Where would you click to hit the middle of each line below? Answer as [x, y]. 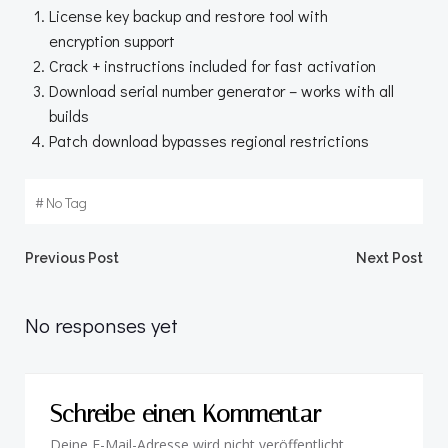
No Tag [66, 202]
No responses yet [101, 325]
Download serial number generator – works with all [221, 90]
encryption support [112, 40]
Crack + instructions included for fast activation [212, 65]
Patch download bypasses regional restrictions [209, 140]
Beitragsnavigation [207, 269]
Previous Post [72, 258]
